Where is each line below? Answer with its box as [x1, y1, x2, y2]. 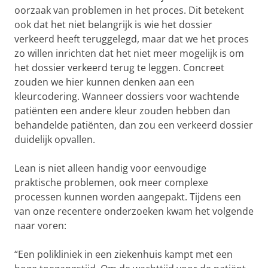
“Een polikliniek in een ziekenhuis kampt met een [14, 247, 233, 261]
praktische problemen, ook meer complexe [14, 175, 208, 189]
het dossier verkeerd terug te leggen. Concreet [14, 60, 224, 74]
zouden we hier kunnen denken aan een [14, 75, 194, 89]
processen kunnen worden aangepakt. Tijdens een [14, 190, 241, 203]
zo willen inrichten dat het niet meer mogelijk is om [14, 46, 244, 60]
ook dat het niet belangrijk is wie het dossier [14, 17, 212, 31]
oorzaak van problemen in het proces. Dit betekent [14, 3, 244, 17]
